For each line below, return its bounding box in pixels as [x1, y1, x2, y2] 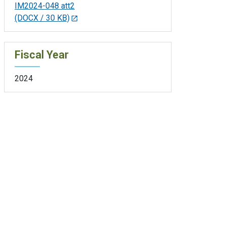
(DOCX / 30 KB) [15, 13, 70, 23]
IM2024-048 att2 [15, 1, 75, 11]
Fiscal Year [15, 48, 69, 62]
